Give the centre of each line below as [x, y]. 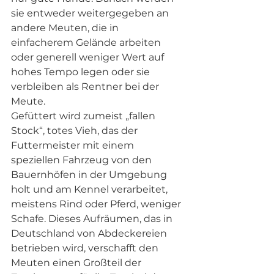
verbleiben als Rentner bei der [86, 87]
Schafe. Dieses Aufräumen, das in [93, 219]
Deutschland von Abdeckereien [90, 234]
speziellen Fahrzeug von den [83, 160]
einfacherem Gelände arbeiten [87, 43]
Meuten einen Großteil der [77, 263]
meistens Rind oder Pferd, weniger [97, 204]
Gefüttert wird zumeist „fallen [84, 116]
